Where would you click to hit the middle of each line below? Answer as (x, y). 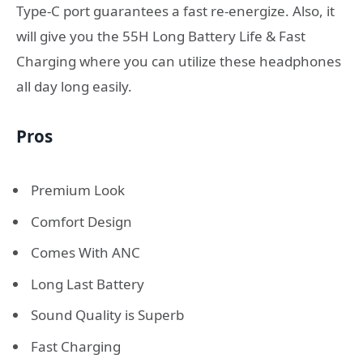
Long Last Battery (88, 284)
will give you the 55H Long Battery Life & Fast (161, 36)
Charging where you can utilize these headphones (179, 61)
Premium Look (78, 190)
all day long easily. (74, 86)
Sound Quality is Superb (107, 315)
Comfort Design (81, 221)
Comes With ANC (85, 253)
